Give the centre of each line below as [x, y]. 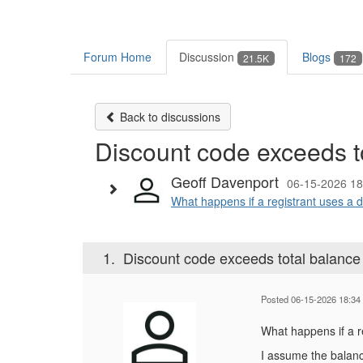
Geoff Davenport [225, 182]
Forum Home [117, 57]
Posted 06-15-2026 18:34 [311, 299]
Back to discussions [169, 117]
